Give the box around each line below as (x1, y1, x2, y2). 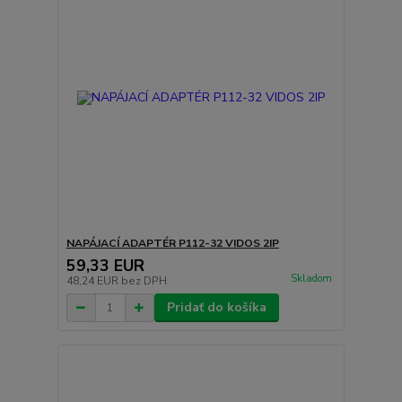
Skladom (290, 272, 332, 286)
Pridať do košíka (166, 299, 267, 317)
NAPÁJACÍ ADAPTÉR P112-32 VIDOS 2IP (66, 236, 279, 251)
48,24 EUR (66, 274, 121, 289)
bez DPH (120, 274, 167, 289)
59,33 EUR (66, 255, 144, 277)
